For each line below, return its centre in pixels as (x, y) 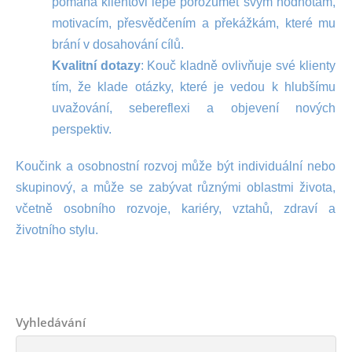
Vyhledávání (51, 322)
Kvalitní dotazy (96, 66)
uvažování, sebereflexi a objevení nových (193, 108)
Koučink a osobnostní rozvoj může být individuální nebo (176, 166)
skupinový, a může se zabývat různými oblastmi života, (176, 187)
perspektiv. (81, 129)
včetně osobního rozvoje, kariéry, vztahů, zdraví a (176, 209)
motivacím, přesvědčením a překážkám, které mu (193, 23)
